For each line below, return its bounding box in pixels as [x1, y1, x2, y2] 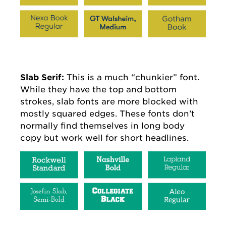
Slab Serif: [20, 72, 64, 82]
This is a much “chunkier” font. [64, 72, 199, 82]
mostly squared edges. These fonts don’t [20, 108, 195, 119]
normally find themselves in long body [20, 120, 185, 131]
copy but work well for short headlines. [20, 132, 189, 143]
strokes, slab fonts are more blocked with [20, 96, 198, 106]
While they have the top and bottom [20, 84, 177, 94]
